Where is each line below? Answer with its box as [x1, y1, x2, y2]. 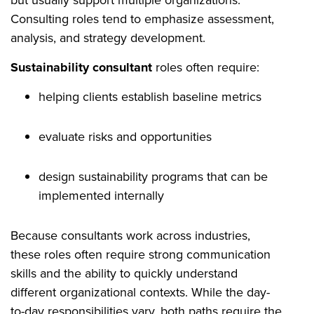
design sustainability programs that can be [39, 167, 268, 186]
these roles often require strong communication [11, 245, 271, 264]
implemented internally [39, 186, 168, 205]
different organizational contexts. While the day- [11, 282, 270, 301]
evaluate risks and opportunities [39, 127, 215, 146]
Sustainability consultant [11, 57, 152, 76]
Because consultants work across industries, [11, 226, 250, 245]
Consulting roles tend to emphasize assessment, [11, 9, 274, 28]
